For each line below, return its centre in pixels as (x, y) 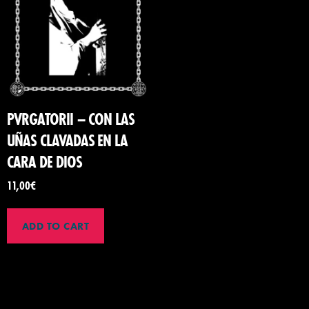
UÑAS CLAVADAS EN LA (68, 140)
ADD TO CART (56, 226)
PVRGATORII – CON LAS (71, 119)
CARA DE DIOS (44, 162)
